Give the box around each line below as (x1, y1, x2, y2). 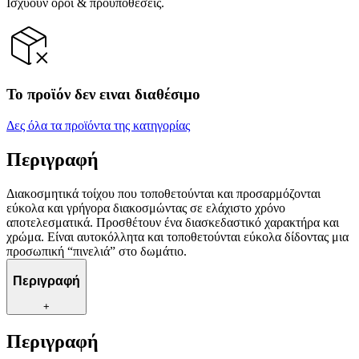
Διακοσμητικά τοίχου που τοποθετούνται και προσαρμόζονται (6, 186, 321, 200)
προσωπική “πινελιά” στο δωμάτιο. (6, 244, 187, 258)
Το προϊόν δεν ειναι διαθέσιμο (6, 86, 200, 103)
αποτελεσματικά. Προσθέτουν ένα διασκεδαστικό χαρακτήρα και (6, 215, 339, 229)
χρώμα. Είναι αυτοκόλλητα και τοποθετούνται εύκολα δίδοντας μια (6, 229, 349, 244)
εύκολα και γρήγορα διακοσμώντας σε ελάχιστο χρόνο (6, 200, 285, 215)
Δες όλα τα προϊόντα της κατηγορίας (6, 119, 190, 133)
